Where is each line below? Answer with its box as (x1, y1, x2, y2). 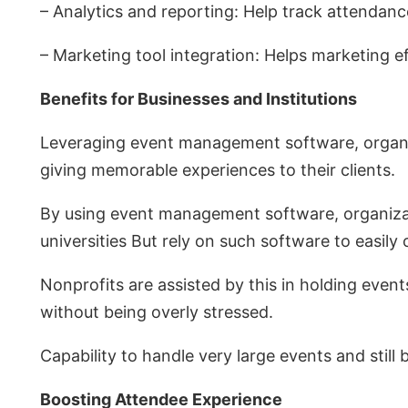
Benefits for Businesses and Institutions (40, 89, 357, 109)
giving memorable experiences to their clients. (40, 160, 395, 180)
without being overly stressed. (40, 302, 273, 322)
